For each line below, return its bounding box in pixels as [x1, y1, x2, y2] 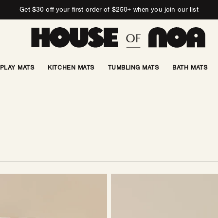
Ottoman [110, 174, 140, 183]
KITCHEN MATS [48, 64, 94, 71]
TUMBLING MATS [108, 64, 159, 71]
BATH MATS [172, 64, 208, 71]
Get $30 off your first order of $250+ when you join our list [19, 6, 199, 14]
